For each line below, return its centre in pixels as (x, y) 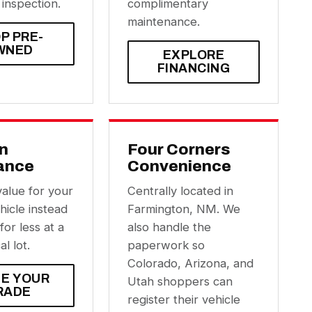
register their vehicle (184, 299)
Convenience (179, 166)
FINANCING (194, 68)
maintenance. (164, 22)
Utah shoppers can (180, 281)
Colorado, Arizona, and (190, 263)
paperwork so (166, 245)
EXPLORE (194, 55)
